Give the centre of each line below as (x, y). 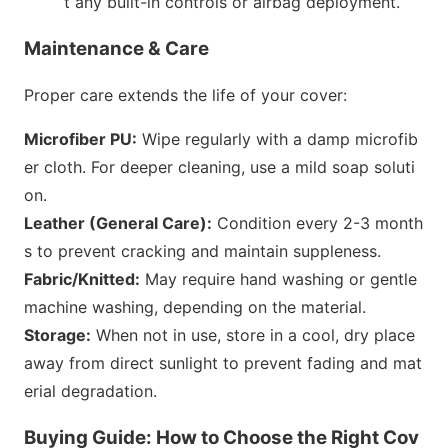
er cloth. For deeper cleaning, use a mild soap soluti (219, 167)
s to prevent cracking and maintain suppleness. (202, 251)
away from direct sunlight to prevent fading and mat (223, 363)
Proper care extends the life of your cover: (185, 95)
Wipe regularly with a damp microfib (277, 139)
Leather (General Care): (118, 223)
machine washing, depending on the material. (195, 307)
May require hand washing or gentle (278, 279)
